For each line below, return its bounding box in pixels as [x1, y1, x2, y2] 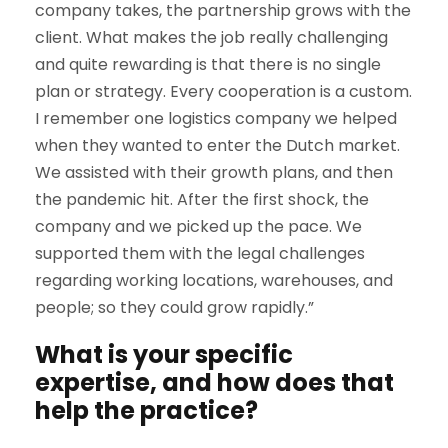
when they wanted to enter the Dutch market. [35, 134, 400, 157]
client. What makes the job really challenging [35, 26, 388, 49]
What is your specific [35, 338, 293, 371]
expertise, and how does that [35, 366, 394, 399]
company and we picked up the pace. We [35, 215, 362, 238]
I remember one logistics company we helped [35, 107, 397, 130]
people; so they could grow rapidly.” [35, 296, 314, 319]
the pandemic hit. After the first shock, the [35, 188, 369, 211]
